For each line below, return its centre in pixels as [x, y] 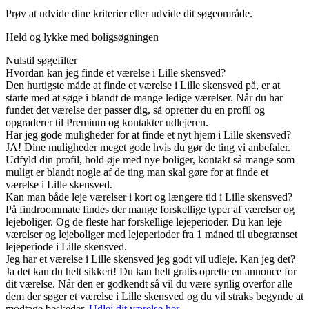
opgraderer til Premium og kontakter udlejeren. [107, 123]
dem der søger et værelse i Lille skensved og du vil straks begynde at [154, 297]
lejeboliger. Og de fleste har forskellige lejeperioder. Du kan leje [144, 222]
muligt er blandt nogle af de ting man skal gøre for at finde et [137, 172]
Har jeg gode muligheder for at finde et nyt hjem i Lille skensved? [148, 135]
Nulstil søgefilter [41, 61]
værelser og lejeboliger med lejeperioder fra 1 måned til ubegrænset [151, 235]
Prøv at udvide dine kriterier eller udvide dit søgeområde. [129, 14]
